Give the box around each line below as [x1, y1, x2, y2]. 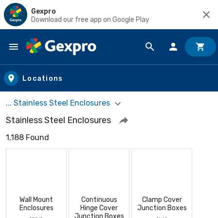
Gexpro [31, 7, 56, 16]
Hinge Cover [80, 203, 118, 212]
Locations [22, 74, 63, 83]
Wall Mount [19, 195, 53, 204]
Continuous [81, 195, 117, 204]
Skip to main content [9, 51, 93, 62]
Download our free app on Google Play [31, 15, 149, 24]
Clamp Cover [142, 195, 182, 204]
